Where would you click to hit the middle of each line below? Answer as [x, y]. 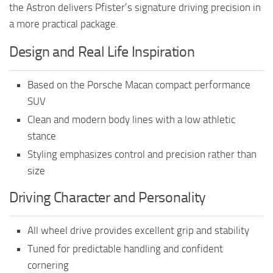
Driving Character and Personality [108, 197]
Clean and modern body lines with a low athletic [131, 119]
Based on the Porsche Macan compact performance [139, 84]
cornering [48, 265]
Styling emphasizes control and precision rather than [142, 154]
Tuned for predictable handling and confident [125, 248]
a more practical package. [64, 23]
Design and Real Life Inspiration [102, 51]
